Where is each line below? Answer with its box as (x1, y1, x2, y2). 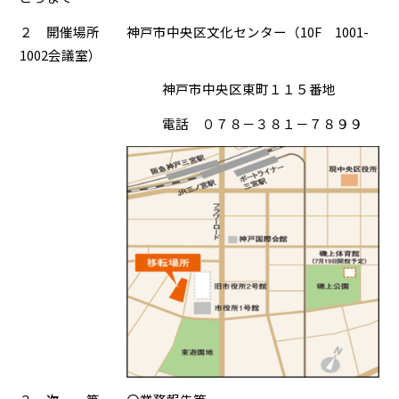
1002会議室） (20, 45, 102, 64)
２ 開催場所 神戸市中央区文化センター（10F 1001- (20, 21, 370, 41)
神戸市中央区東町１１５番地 (162, 79, 337, 99)
